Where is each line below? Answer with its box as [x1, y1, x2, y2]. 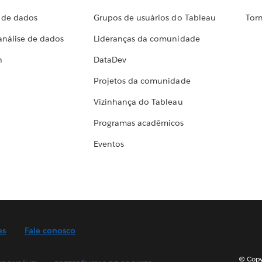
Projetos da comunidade [94, 75, 191, 87]
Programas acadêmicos [94, 118, 184, 129]
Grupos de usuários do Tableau [94, 12, 216, 23]
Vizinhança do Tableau [94, 96, 183, 108]
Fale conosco [25, 225, 76, 236]
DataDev [94, 54, 127, 65]
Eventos [94, 139, 125, 150]
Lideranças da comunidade [94, 33, 200, 44]
